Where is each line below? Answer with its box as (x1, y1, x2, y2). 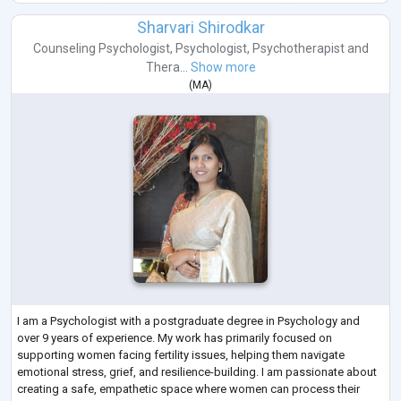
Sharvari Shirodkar (136, 17, 265, 37)
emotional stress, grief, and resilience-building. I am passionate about (17, 365, 377, 380)
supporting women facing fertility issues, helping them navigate (17, 348, 345, 363)
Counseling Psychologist (32, 40, 170, 55)
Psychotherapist (252, 40, 345, 55)
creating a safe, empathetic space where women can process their (17, 382, 360, 397)
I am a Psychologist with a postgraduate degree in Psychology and (17, 314, 360, 328)
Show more (190, 59, 256, 74)
